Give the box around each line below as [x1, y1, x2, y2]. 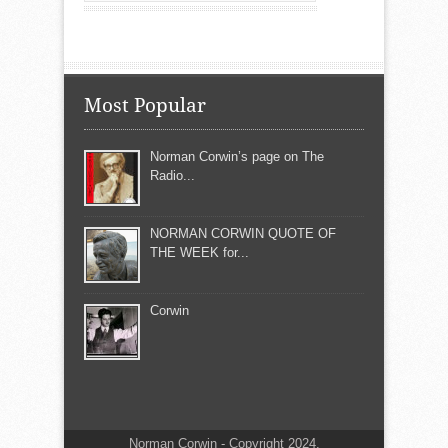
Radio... [150, 167, 195, 183]
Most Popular [84, 93, 206, 117]
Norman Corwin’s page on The [150, 148, 324, 164]
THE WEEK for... [150, 244, 249, 260]
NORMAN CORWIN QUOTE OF [150, 225, 336, 241]
